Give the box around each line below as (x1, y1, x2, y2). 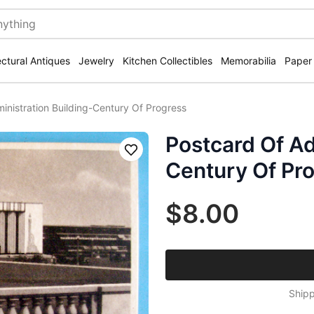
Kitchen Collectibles (123, 55, 212, 67)
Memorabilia (221, 55, 276, 67)
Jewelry (78, 55, 114, 67)
